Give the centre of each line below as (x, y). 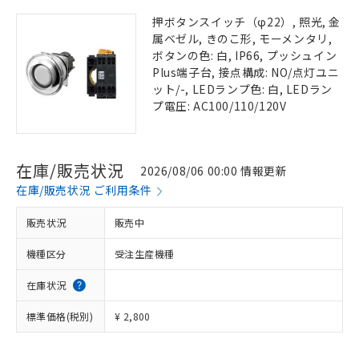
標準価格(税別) (60, 316)
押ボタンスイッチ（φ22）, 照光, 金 (247, 22)
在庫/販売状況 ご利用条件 (84, 190)
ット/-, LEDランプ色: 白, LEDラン (242, 89)
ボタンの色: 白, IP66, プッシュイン (245, 55)
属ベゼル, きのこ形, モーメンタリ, (242, 38)
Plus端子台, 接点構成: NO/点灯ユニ (246, 72)
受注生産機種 (145, 254)
